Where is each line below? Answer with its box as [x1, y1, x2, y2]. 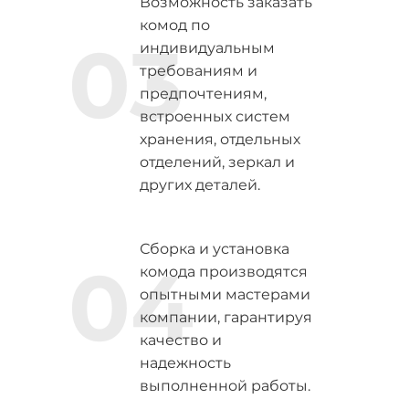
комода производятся [139, 263, 308, 280]
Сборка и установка [139, 240, 289, 257]
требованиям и [139, 62, 257, 79]
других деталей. [139, 176, 260, 194]
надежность [139, 354, 231, 372]
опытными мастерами [139, 286, 310, 303]
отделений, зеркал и [139, 153, 295, 171]
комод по [139, 16, 210, 34]
